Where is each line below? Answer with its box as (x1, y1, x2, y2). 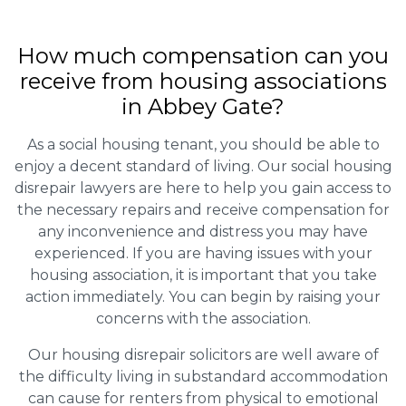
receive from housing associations (19, 68, 387, 95)
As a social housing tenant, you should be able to (26, 136, 380, 154)
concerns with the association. (95, 310, 311, 328)
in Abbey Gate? (121, 93, 285, 121)
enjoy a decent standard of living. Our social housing (14, 158, 392, 176)
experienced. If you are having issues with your (34, 245, 372, 263)
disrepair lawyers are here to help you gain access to (14, 179, 391, 198)
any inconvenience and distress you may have (38, 223, 368, 241)
